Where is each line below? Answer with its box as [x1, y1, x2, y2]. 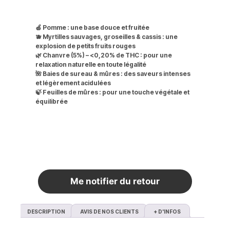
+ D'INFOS [154, 208, 181, 215]
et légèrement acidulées [35, 79, 111, 87]
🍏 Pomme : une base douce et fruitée [35, 24, 150, 32]
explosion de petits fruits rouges [35, 42, 136, 50]
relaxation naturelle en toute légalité [35, 61, 147, 69]
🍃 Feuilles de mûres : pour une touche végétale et [35, 88, 190, 97]
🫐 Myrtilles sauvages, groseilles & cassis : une [35, 33, 178, 41]
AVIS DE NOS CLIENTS [80, 208, 139, 215]
